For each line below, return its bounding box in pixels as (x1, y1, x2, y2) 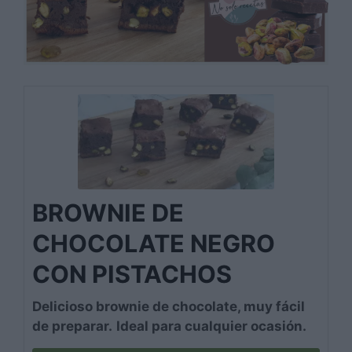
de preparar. (32, 318, 112, 335)
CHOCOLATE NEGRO (32, 229, 275, 258)
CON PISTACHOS (32, 259, 232, 289)
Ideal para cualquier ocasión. (116, 318, 306, 335)
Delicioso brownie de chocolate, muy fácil (32, 299, 305, 315)
